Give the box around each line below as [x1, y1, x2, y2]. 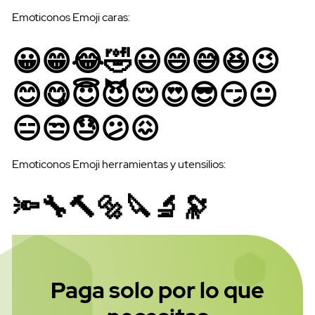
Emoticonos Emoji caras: [12, 9, 130, 25]
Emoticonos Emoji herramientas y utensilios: [12, 156, 226, 172]
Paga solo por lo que [51, 275, 264, 306]
